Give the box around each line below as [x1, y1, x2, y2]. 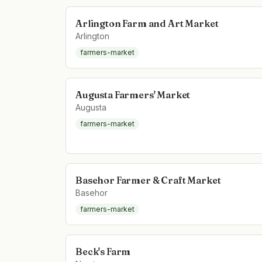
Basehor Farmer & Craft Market [75, 174, 221, 186]
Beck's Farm [75, 246, 131, 257]
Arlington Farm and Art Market [75, 18, 219, 29]
